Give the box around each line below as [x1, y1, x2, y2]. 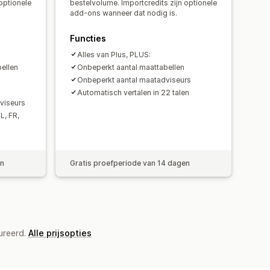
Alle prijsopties [28, 227, 92, 238]
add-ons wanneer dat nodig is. [70, 8, 177, 17]
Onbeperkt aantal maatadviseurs [77, 75, 191, 84]
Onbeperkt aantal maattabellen [77, 62, 184, 72]
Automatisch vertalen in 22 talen [77, 87, 189, 97]
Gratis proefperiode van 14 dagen [70, 158, 190, 168]
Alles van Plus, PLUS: [77, 49, 151, 59]
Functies [70, 33, 106, 43]
